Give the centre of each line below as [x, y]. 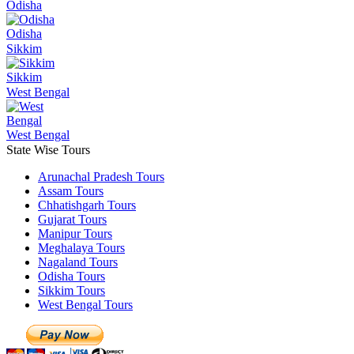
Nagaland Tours [78, 262]
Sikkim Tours [72, 290]
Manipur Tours [75, 233]
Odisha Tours [72, 276]
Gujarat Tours [72, 219]
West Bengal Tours [85, 304]
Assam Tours [71, 190]
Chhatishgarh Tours [87, 205]
